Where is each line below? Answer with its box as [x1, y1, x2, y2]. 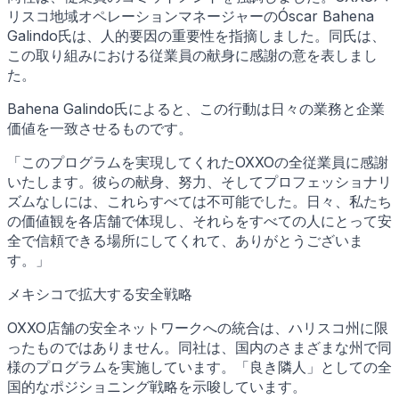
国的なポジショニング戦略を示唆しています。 [7, 377, 306, 395]
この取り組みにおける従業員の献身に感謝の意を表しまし [7, 45, 378, 64]
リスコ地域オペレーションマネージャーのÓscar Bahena [7, 6, 374, 25]
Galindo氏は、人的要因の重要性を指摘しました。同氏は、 [7, 26, 386, 45]
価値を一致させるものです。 [7, 118, 192, 137]
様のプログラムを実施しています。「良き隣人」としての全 [7, 357, 392, 376]
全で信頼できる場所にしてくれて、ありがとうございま [7, 231, 363, 249]
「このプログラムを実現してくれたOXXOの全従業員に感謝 [7, 152, 388, 171]
